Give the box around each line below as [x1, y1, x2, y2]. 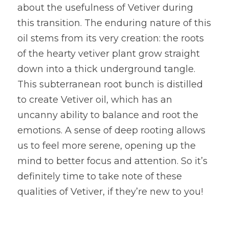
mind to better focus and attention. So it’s [17, 155, 208, 167]
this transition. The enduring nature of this [17, 17, 211, 29]
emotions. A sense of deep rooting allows [17, 125, 205, 136]
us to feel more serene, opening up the [17, 140, 196, 151]
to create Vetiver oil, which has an [17, 94, 172, 105]
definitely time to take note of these [17, 171, 182, 182]
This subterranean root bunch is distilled [17, 79, 203, 90]
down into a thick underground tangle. [17, 63, 195, 75]
